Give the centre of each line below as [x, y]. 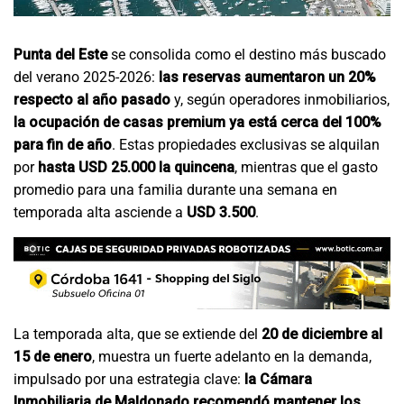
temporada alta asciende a [100, 212]
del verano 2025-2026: [86, 77]
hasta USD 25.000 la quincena [136, 167]
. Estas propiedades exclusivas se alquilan [246, 144]
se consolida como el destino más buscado [247, 54]
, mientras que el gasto [306, 167]
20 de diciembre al [322, 335]
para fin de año [63, 144]
